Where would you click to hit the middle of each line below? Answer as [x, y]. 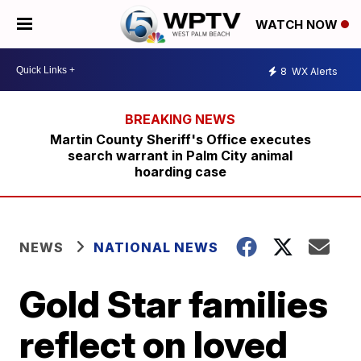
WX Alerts [313, 71]
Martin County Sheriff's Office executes [180, 139]
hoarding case [180, 172]
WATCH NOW [298, 25]
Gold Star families [174, 304]
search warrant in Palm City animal [180, 156]
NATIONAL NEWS [156, 247]
